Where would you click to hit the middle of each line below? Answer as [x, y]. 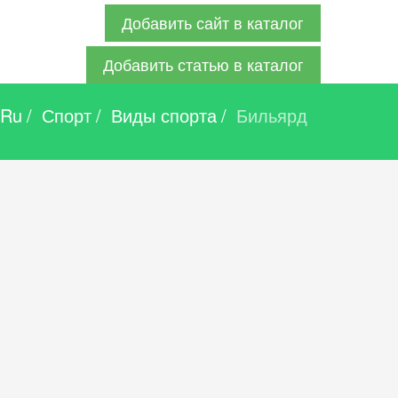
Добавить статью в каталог [203, 64]
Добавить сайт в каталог [212, 23]
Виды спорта [164, 115]
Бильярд [269, 115]
